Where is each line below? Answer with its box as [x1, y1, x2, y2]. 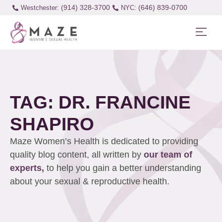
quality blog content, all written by [10, 150, 144, 160]
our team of [144, 150, 192, 160]
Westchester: [20, 4, 59, 11]
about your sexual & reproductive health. [10, 176, 172, 187]
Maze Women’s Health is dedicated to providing [10, 136, 198, 147]
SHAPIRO [10, 113, 94, 135]
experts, [10, 163, 47, 173]
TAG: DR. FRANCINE [10, 92, 191, 113]
